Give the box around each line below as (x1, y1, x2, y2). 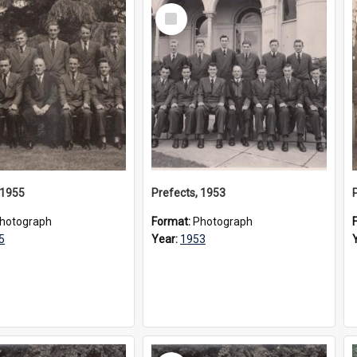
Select (159, 2, 193, 17)
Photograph (193, 215, 253, 228)
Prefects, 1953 (151, 186, 226, 199)
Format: (151, 215, 193, 228)
